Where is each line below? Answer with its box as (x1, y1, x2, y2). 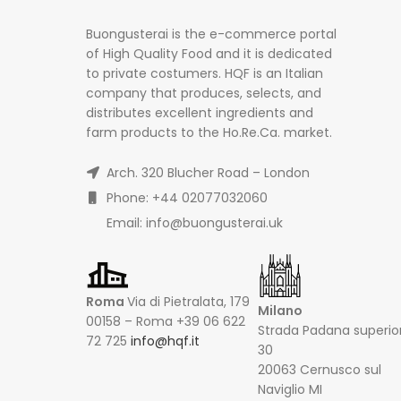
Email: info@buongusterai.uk (103, 213, 283, 232)
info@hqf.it (131, 331, 200, 350)
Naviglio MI (258, 380, 322, 398)
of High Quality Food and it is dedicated (86, 44, 332, 63)
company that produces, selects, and (86, 83, 321, 102)
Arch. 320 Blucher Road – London (103, 163, 310, 182)
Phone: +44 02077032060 (103, 188, 268, 207)
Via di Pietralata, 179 (127, 292, 250, 311)
